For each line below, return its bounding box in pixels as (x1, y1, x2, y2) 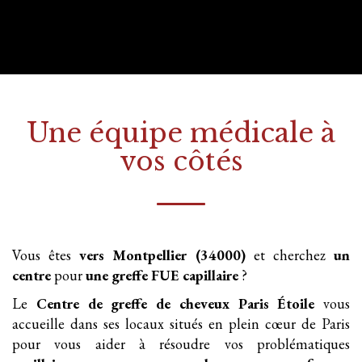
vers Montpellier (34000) (79, 246, 246, 264)
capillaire (183, 266, 238, 284)
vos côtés (119, 145, 243, 178)
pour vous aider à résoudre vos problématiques (12, 335, 350, 353)
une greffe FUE (86, 266, 179, 284)
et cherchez (245, 246, 335, 264)
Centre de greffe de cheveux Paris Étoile (27, 294, 323, 313)
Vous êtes (12, 246, 72, 264)
